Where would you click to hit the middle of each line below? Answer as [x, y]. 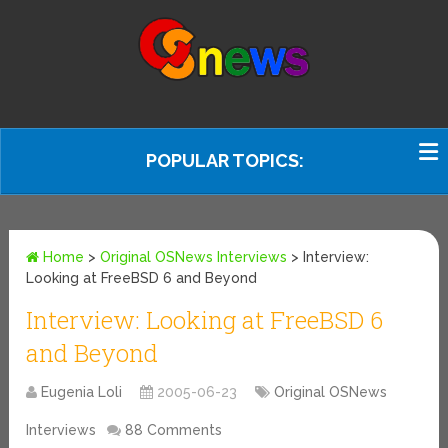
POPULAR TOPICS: [225, 160]
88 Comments [174, 430]
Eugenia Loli [82, 392]
